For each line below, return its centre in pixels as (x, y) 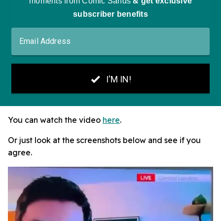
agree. (20, 153)
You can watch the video (55, 120)
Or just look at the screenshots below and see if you (104, 140)
